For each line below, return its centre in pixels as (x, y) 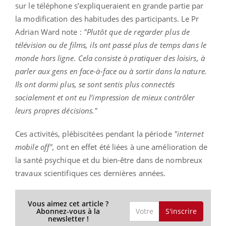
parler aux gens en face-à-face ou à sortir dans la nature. (111, 71)
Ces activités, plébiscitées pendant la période (95, 134)
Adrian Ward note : (49, 32)
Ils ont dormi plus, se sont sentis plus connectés (95, 84)
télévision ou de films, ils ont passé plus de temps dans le (111, 45)
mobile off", (35, 147)
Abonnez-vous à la (68, 211)
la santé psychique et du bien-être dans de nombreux (109, 160)
